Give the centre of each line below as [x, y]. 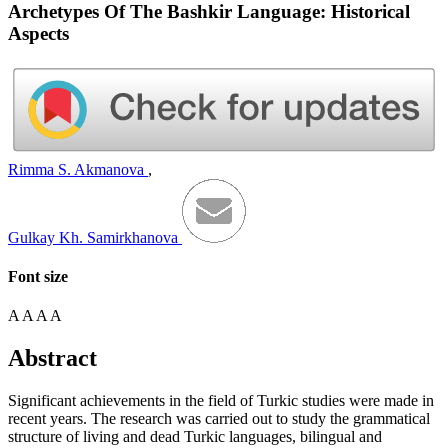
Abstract [52, 358]
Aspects [38, 33]
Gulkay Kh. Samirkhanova [95, 237]
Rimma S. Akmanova [78, 169]
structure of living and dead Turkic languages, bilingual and [195, 437]
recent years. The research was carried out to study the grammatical [219, 419]
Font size [38, 277]
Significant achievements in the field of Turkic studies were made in [221, 401]
